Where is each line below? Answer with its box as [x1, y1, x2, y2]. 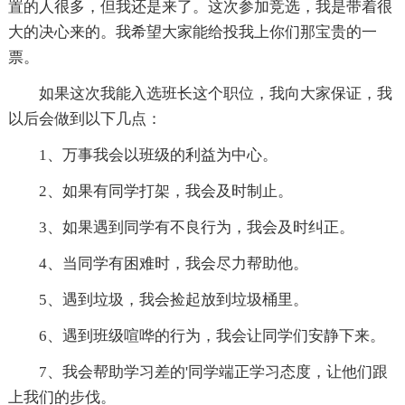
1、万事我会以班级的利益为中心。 [38, 146, 278, 165]
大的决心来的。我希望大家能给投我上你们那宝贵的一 [7, 24, 377, 42]
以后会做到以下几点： [7, 110, 162, 128]
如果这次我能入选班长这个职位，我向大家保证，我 [38, 85, 392, 103]
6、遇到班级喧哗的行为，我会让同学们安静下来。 [38, 327, 385, 345]
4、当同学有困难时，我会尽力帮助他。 [38, 255, 308, 273]
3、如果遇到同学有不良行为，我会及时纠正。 [38, 219, 354, 237]
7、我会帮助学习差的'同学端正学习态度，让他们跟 [38, 363, 388, 381]
